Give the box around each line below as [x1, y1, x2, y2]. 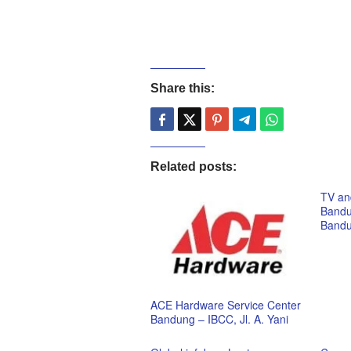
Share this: [150, 81, 215, 95]
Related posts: [150, 160, 237, 173]
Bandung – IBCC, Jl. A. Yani [150, 310, 288, 327]
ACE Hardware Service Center [150, 296, 301, 313]
